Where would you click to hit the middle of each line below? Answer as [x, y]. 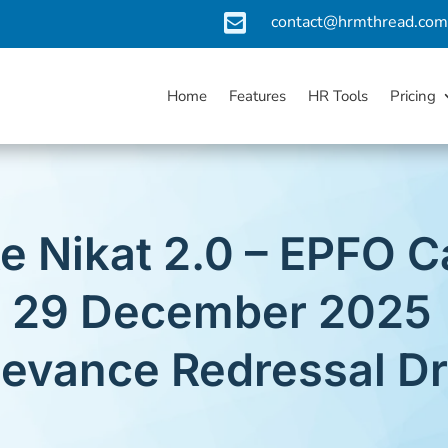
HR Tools [338, 96]
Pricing [413, 96]
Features [258, 96]
